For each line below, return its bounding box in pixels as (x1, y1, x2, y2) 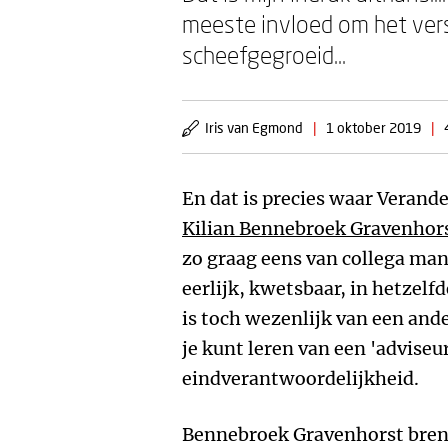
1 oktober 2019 (326, 119, 421, 136)
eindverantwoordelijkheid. (182, 367, 419, 390)
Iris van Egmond (205, 119, 303, 136)
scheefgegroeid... (182, 40, 346, 69)
